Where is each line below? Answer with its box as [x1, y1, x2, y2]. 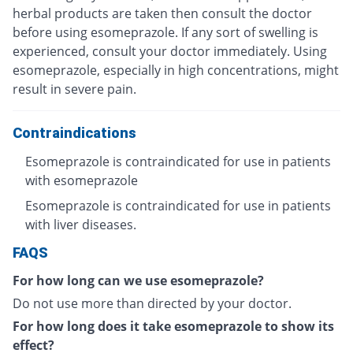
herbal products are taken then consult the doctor [13, 4, 312, 22]
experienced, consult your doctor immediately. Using [13, 42, 327, 60]
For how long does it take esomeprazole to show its [13, 317, 334, 335]
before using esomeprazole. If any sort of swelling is [13, 23, 318, 41]
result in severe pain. [13, 80, 136, 98]
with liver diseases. [25, 215, 136, 233]
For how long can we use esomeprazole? [13, 271, 264, 289]
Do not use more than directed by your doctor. [13, 294, 292, 312]
